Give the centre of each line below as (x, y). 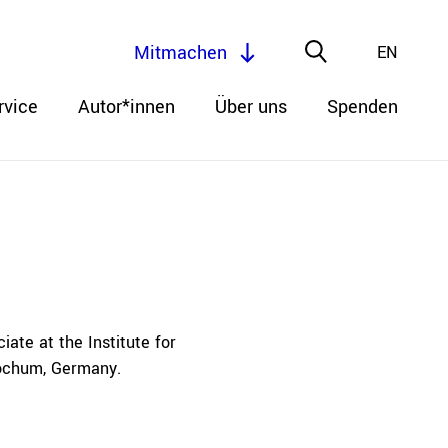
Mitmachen (180, 53)
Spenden (362, 107)
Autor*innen (126, 107)
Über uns (251, 107)
